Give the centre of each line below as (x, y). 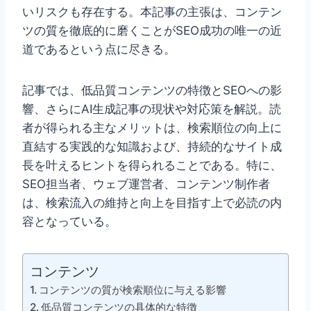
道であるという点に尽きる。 (99, 50)
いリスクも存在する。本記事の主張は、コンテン (152, 12)
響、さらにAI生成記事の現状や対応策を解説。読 (152, 109)
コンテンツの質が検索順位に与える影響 (133, 290)
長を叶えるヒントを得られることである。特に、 (152, 166)
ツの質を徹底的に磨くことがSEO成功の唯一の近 (152, 31)
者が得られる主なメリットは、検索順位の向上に (152, 128)
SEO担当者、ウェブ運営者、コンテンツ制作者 (146, 184)
